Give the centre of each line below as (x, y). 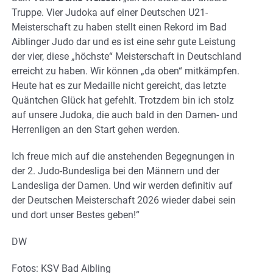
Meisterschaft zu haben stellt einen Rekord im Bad (119, 27)
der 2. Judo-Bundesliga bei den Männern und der (115, 171)
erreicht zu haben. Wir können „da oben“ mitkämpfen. (126, 71)
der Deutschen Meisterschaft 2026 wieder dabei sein (124, 200)
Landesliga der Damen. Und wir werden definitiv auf (122, 185)
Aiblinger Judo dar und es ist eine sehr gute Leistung (124, 41)
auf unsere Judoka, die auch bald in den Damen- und (125, 115)
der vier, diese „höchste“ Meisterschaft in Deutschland (126, 56)
